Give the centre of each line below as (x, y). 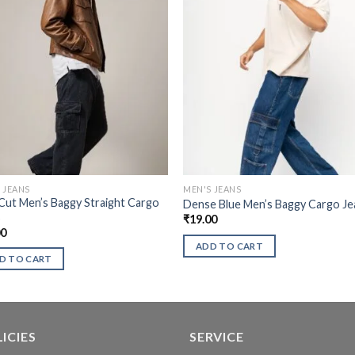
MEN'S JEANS (212, 189)
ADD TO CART (229, 246)
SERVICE (217, 337)
